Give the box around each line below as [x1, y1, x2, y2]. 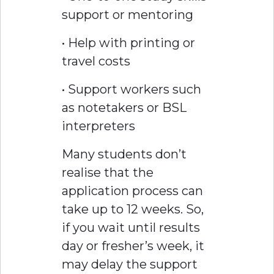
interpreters [62, 119, 135, 134]
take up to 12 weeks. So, [62, 202, 204, 217]
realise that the [62, 165, 154, 180]
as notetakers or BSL [62, 100, 187, 116]
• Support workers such [62, 82, 201, 97]
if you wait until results [62, 220, 200, 235]
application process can [62, 183, 203, 199]
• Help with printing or [62, 35, 195, 51]
